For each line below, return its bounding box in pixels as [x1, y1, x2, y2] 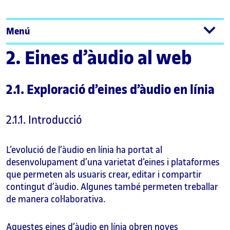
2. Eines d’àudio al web [6, 48, 192, 69]
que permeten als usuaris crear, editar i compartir [6, 169, 202, 180]
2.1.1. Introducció [6, 114, 82, 126]
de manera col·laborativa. [6, 194, 105, 204]
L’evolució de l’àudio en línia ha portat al [6, 145, 162, 155]
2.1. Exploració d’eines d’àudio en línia [6, 83, 215, 97]
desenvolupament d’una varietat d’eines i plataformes [6, 157, 220, 167]
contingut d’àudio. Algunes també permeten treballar [6, 182, 218, 192]
